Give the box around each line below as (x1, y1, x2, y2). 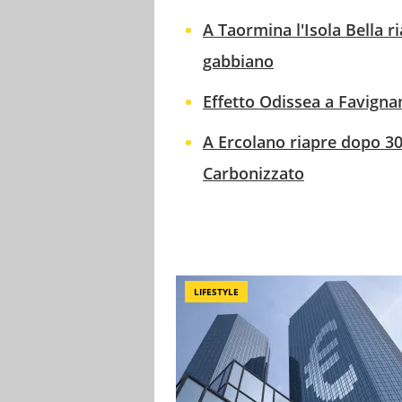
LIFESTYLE (194, 285, 239, 299)
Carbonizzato (203, 162, 304, 185)
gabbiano (203, 50, 274, 73)
